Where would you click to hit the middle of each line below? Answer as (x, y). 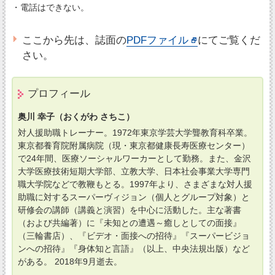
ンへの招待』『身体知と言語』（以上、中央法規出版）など (134, 248)
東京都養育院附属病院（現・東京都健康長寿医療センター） (134, 145)
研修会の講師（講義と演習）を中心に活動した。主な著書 (129, 210)
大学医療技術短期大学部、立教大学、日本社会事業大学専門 (134, 171)
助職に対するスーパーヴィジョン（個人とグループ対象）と (134, 197)
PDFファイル (158, 40)
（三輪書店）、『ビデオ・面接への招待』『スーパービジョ (134, 235)
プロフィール (59, 93)
